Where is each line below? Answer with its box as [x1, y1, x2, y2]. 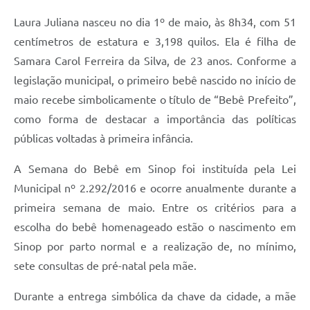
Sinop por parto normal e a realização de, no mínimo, [14, 240, 296, 253]
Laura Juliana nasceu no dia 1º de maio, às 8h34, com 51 [14, 16, 296, 29]
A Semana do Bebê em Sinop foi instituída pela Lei [14, 163, 296, 176]
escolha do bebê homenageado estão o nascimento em [14, 221, 296, 234]
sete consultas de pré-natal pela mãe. [14, 259, 197, 273]
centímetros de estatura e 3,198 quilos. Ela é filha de [14, 35, 296, 48]
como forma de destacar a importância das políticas [14, 113, 296, 126]
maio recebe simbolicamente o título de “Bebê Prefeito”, [14, 93, 296, 107]
